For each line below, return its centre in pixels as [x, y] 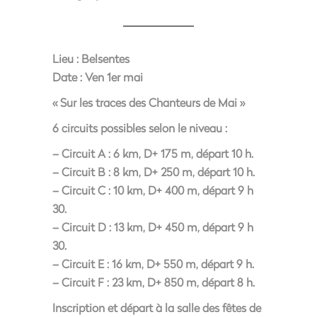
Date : [67, 77]
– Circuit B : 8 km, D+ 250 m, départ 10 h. [154, 172]
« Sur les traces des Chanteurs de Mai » [149, 102]
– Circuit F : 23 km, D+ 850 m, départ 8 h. [154, 282]
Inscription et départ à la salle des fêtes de [157, 307]
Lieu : [65, 58]
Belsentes [104, 58]
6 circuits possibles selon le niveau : [140, 128]
